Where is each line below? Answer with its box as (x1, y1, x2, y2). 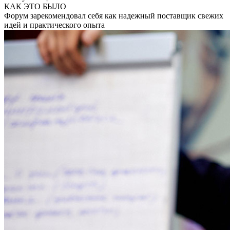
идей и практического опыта (4, 20, 105, 29)
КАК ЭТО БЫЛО (4, 2, 66, 11)
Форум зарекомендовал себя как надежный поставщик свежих (4, 11, 223, 20)
